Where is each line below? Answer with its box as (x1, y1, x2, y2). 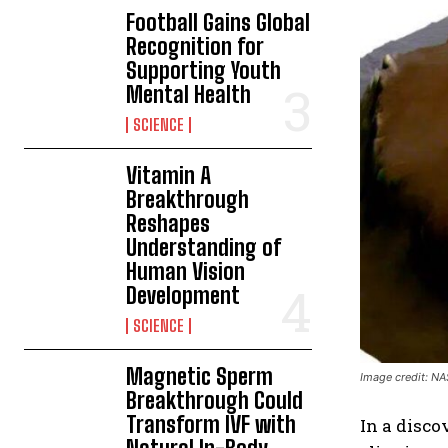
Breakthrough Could (126, 387, 304, 414)
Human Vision (126, 258, 246, 285)
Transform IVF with (126, 411, 297, 438)
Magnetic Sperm (126, 363, 274, 390)
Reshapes (126, 210, 211, 237)
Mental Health (126, 81, 252, 108)
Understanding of (126, 234, 282, 261)
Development (126, 282, 241, 309)
